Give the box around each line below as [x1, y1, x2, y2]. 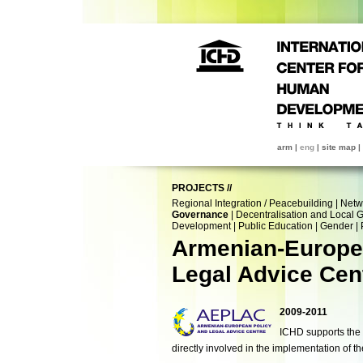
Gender [320, 220, 353, 232]
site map [322, 143, 356, 152]
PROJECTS [172, 182, 224, 194]
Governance [172, 209, 228, 220]
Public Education [238, 220, 313, 232]
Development [172, 220, 231, 232]
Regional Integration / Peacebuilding [172, 198, 333, 209]
